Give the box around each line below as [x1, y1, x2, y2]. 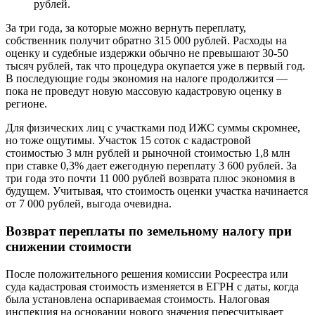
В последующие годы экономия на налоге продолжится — [6, 72, 288, 85]
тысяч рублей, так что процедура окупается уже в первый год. [6, 60, 305, 72]
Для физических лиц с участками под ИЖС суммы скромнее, [6, 122, 300, 134]
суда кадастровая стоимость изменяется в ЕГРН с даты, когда [6, 280, 299, 292]
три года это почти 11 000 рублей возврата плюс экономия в [6, 172, 295, 185]
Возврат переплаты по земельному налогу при [6, 223, 292, 238]
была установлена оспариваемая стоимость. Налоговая [6, 292, 269, 305]
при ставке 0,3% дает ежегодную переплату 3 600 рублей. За [6, 160, 297, 172]
